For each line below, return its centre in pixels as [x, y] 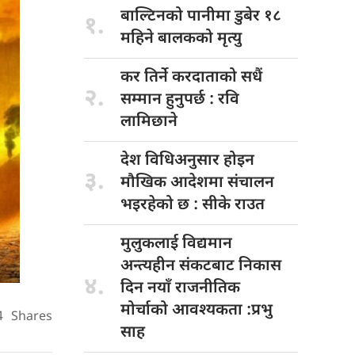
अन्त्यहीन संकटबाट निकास [201, 266]
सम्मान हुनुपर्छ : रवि [180, 99]
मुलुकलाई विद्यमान [176, 244]
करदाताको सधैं [217, 77]
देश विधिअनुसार [172, 160]
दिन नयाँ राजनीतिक [180, 288]
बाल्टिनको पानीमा [177, 16]
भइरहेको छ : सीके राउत [193, 205]
